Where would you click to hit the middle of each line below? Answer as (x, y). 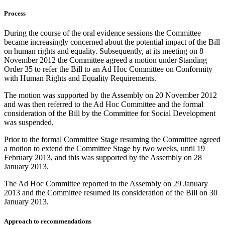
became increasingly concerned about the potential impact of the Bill (112, 42)
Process (15, 13)
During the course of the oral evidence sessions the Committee (102, 33)
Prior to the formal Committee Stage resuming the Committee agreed (112, 139)
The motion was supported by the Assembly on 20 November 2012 (110, 95)
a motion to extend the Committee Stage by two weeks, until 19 (104, 148)
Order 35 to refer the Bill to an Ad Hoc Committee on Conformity (108, 69)
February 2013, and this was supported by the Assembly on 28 (103, 157)
